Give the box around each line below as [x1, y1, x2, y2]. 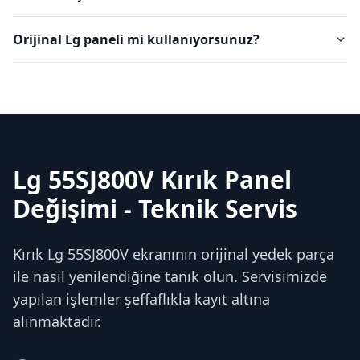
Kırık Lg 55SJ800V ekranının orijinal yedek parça [13, 244, 334, 264]
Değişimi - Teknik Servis [13, 192, 297, 225]
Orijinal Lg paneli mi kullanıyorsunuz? [13, 31, 260, 48]
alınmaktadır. [13, 312, 101, 331]
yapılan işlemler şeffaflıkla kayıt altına [13, 289, 270, 309]
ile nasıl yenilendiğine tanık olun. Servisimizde [13, 267, 327, 286]
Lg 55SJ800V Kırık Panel [13, 163, 292, 196]
